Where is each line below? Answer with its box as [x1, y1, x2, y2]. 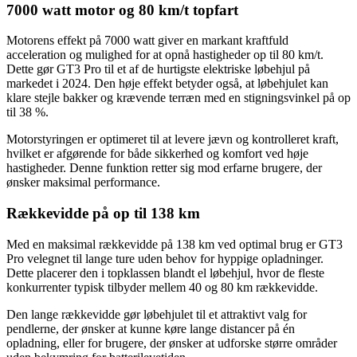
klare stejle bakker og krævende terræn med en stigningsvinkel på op [6, 91, 351, 105]
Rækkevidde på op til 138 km [6, 205, 200, 222]
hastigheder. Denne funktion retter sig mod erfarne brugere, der [6, 161, 322, 175]
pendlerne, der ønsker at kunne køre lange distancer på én [6, 321, 295, 335]
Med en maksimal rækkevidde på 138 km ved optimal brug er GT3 [6, 237, 343, 251]
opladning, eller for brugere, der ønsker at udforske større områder [6, 335, 337, 350]
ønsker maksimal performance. [6, 175, 160, 190]
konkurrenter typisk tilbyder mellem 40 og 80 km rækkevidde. [6, 280, 318, 294]
